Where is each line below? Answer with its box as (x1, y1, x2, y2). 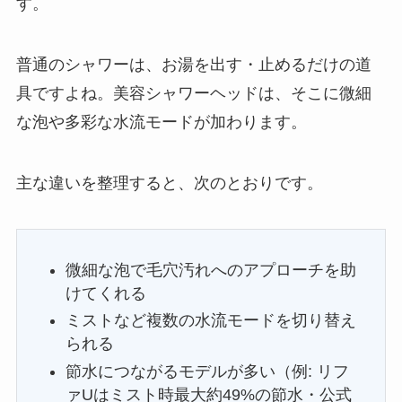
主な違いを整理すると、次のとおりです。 (15, 173, 323, 192)
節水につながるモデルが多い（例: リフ (65, 362, 349, 380)
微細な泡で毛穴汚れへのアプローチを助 (65, 260, 356, 279)
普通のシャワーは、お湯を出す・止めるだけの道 (15, 55, 371, 74)
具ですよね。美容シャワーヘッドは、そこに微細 (15, 83, 371, 102)
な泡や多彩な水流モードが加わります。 (15, 112, 307, 131)
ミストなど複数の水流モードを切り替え (65, 311, 356, 330)
